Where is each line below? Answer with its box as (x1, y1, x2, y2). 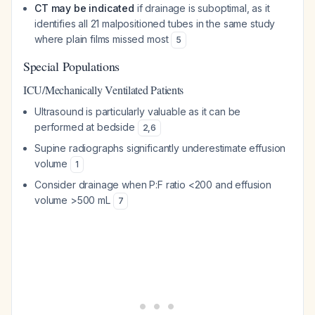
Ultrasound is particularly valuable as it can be (34, 105, 241, 117)
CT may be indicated (34, 2, 134, 14)
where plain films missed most (34, 33, 172, 45)
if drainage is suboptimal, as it (134, 2, 270, 14)
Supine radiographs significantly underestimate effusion (34, 142, 286, 154)
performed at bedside (34, 121, 138, 133)
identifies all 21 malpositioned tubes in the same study (34, 18, 276, 30)
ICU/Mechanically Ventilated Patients (23, 82, 184, 97)
